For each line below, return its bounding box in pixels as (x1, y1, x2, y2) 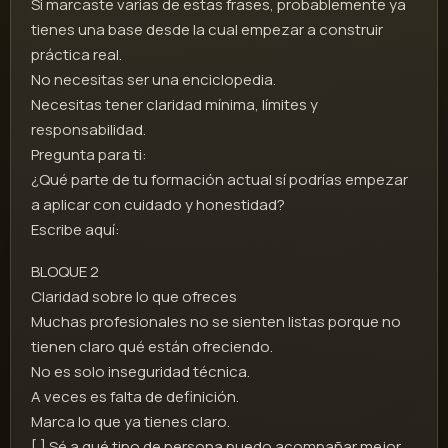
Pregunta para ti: (31, 144, 147, 166)
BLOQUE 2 (31, 261, 99, 283)
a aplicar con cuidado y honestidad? (31, 194, 285, 216)
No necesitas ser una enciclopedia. (31, 69, 276, 91)
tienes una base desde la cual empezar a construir (31, 19, 383, 41)
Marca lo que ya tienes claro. (31, 411, 230, 433)
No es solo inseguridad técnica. (31, 361, 250, 383)
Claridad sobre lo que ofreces (31, 286, 237, 308)
